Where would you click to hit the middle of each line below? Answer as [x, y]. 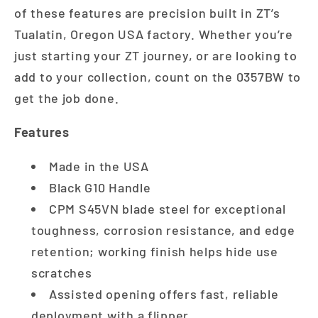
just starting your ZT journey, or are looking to [156, 55]
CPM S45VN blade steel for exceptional [168, 208]
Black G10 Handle [100, 187]
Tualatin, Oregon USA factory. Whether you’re [154, 34]
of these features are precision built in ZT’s [147, 12]
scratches [62, 272]
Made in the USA [99, 166]
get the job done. [67, 98]
